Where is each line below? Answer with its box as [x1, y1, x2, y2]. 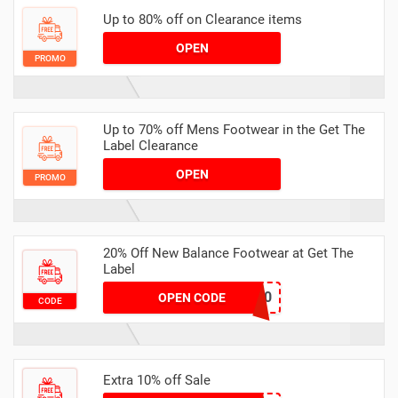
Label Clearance [103, 138, 198, 155]
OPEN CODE [158, 291, 226, 306]
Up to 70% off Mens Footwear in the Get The [103, 122, 365, 139]
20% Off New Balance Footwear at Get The [103, 245, 354, 262]
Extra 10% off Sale [103, 371, 211, 388]
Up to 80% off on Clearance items [103, 11, 302, 28]
